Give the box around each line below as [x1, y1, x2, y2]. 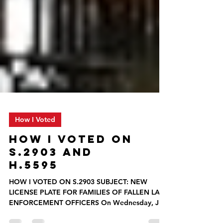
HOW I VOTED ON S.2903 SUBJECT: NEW [9, 201, 147, 210]
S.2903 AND [9, 169, 93, 183]
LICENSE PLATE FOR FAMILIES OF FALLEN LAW [9, 212, 167, 221]
